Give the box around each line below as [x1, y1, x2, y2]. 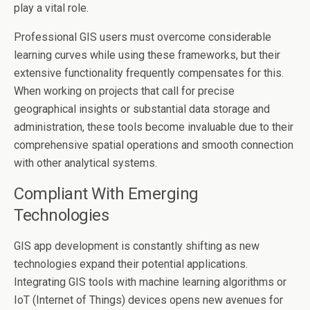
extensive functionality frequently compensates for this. [14, 66, 284, 80]
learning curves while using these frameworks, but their [14, 48, 280, 62]
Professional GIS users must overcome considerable [14, 30, 271, 44]
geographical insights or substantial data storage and [14, 102, 270, 116]
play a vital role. [14, 1, 89, 15]
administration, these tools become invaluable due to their [14, 120, 293, 134]
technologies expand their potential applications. [14, 257, 248, 271]
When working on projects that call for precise [14, 84, 235, 98]
